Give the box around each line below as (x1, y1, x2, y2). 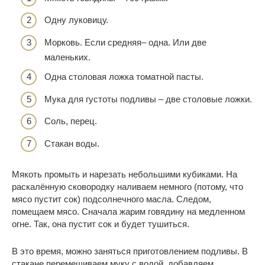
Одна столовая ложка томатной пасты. (44, 72, 203, 82)
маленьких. (44, 51, 91, 62)
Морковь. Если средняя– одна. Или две (44, 37, 206, 47)
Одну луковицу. (44, 15, 108, 25)
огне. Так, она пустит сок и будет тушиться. (12, 218, 189, 229)
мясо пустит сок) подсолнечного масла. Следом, (12, 193, 211, 204)
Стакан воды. (44, 138, 99, 148)
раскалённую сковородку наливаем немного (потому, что (12, 181, 243, 192)
